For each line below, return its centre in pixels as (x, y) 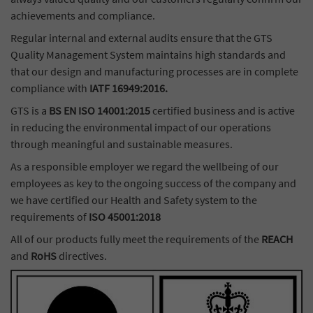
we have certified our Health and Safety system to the (134, 199)
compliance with (50, 88)
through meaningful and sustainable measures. (122, 144)
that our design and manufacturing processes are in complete (154, 71)
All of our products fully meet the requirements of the (136, 239)
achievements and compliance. (83, 15)
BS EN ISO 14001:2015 (100, 110)
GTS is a (30, 110)
